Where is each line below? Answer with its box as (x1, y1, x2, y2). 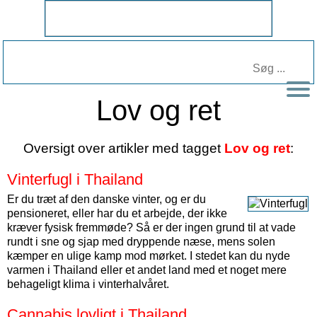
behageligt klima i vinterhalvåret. (7, 278, 169, 290)
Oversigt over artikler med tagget (23, 141, 224, 156)
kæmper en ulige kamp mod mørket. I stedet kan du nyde (7, 250, 290, 262)
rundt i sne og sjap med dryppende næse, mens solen (7, 236, 275, 248)
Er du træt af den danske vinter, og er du (7, 193, 206, 205)
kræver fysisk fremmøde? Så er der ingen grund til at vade (7, 221, 296, 234)
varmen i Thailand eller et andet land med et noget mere (7, 264, 287, 276)
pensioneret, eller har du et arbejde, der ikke (7, 207, 227, 219)
